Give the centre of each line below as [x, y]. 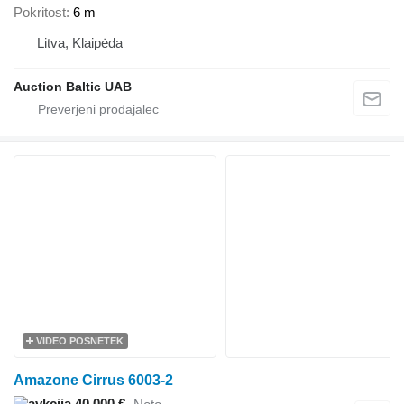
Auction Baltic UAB [73, 86]
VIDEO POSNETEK [80, 340]
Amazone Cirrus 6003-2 [93, 380]
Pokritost [40, 12]
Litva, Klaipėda [80, 42]
